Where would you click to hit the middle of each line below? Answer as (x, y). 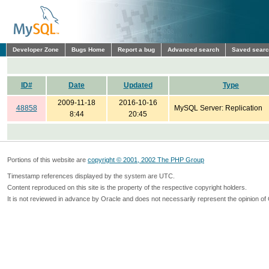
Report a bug (136, 50)
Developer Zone (36, 50)
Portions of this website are (47, 160)
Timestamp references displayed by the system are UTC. (91, 176)
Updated (138, 85)
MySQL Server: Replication (218, 108)
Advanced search (193, 50)
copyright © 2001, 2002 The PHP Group (146, 160)
